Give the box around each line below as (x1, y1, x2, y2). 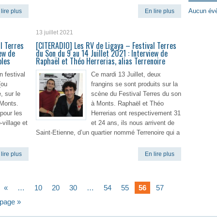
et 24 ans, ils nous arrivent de (91, 119, 174, 126)
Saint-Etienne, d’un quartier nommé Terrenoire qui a (36, 129, 180, 136)
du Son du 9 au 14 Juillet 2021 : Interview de (36, 47, 168, 59)
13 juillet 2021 (36, 29, 73, 36)
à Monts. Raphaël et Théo (91, 100, 164, 107)
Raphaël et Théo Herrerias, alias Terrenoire (36, 55, 165, 67)
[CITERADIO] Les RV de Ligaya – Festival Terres (36, 40, 176, 51)
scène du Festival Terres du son (91, 90, 181, 97)
